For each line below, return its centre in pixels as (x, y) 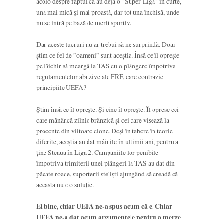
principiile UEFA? (61, 88)
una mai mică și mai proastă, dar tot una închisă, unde (108, 12)
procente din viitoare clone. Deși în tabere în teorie (104, 131)
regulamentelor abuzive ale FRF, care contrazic (100, 77)
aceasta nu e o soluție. (65, 184)
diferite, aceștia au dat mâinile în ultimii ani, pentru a (107, 141)
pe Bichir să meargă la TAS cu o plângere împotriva (106, 66)
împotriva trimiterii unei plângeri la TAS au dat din (105, 163)
